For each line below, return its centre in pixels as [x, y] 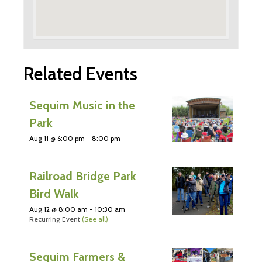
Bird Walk [54, 193]
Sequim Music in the [82, 105]
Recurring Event [56, 219]
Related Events [80, 73]
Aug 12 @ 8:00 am [58, 209]
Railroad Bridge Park [83, 176]
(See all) [95, 219]
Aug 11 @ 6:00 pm [57, 138]
